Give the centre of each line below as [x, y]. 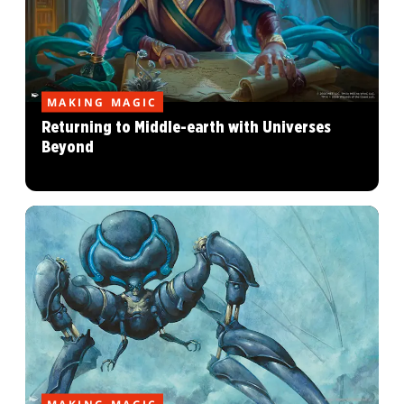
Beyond [68, 147]
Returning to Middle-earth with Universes [186, 127]
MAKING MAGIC [102, 102]
